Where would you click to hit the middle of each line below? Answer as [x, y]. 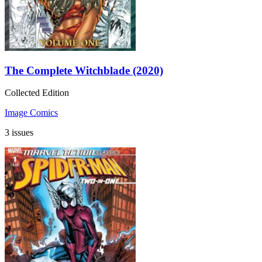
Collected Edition [37, 93]
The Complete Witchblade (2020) [84, 70]
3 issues [19, 133]
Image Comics [31, 113]
